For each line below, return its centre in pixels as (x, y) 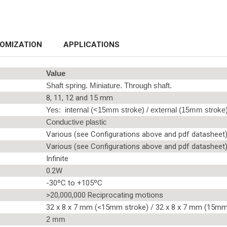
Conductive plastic (77, 122)
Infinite (57, 158)
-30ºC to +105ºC (74, 183)
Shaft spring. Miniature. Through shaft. (109, 85)
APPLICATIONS (91, 45)
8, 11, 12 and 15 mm (80, 98)
